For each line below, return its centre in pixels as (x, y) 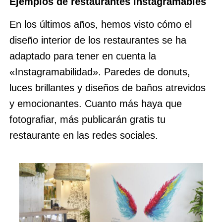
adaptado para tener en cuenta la (83, 56)
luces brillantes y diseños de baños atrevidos (107, 88)
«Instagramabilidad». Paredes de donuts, (100, 72)
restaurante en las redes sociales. (85, 135)
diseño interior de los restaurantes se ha (98, 40)
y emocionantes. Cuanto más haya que (95, 104)
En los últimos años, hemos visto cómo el (100, 24)
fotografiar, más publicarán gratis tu (87, 119)
